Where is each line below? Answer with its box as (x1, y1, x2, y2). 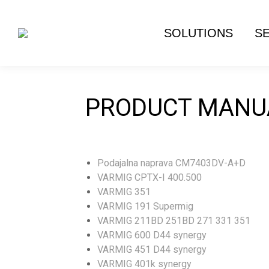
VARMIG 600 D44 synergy (97, 229, 207, 241)
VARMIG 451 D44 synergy (97, 244, 207, 255)
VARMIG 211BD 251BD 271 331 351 (97, 215, 250, 226)
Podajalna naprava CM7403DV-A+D (97, 157, 246, 169)
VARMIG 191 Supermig (97, 201, 193, 212)
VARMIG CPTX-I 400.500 (97, 172, 202, 183)
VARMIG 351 (97, 186, 151, 198)
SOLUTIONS (164, 26, 233, 40)
